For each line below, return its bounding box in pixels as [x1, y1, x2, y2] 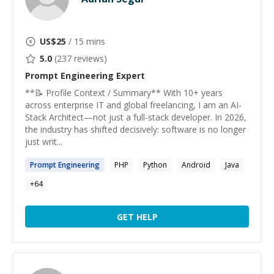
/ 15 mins [66, 35, 105, 47]
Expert [114, 70, 145, 81]
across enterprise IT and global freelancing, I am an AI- [25, 99, 242, 111]
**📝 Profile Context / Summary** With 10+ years [25, 87, 223, 98]
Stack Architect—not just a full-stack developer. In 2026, [25, 111, 246, 123]
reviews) [72, 53, 107, 64]
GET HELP [116, 210, 158, 223]
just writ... [25, 136, 62, 147]
